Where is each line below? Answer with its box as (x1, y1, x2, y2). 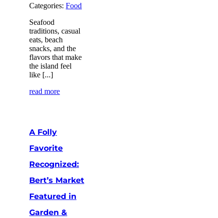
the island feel (29, 61, 72, 70)
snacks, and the (29, 44, 76, 53)
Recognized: (29, 159, 79, 169)
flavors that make (29, 53, 82, 61)
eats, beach (29, 35, 63, 44)
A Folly (29, 127, 57, 137)
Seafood (29, 18, 55, 26)
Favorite (29, 143, 63, 153)
